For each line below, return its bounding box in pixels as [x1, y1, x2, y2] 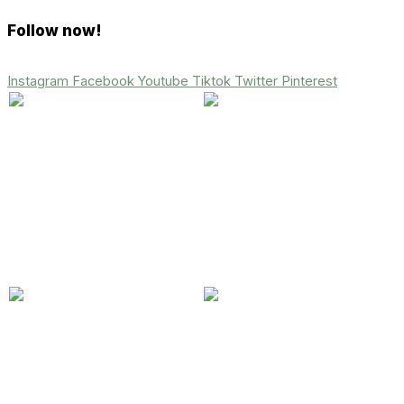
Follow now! [7, 20, 102, 40]
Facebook [72, 72, 134, 89]
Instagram [7, 72, 69, 89]
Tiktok [192, 72, 231, 89]
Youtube [138, 72, 188, 89]
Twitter [234, 72, 278, 89]
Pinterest [281, 72, 337, 89]
